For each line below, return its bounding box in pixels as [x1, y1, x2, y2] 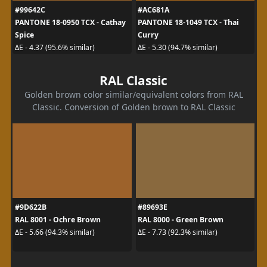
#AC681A [138, 4, 169, 15]
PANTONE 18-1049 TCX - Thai [138, 17, 239, 27]
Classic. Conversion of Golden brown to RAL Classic [32, 101, 235, 113]
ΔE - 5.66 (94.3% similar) [14, 227, 95, 237]
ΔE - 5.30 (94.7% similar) [138, 42, 218, 52]
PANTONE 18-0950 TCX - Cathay [14, 17, 126, 27]
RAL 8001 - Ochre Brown [14, 214, 101, 225]
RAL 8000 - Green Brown [138, 214, 223, 225]
